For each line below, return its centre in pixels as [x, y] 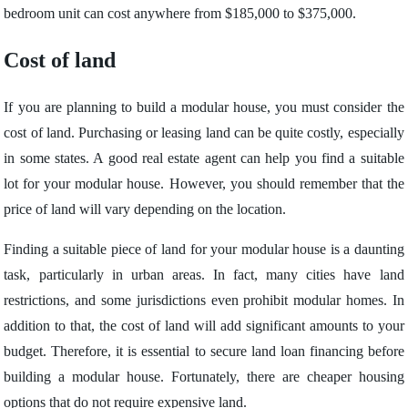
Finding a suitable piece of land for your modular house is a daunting [204, 249]
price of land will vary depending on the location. [145, 209]
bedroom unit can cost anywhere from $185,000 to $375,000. [180, 13]
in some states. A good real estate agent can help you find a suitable [204, 158]
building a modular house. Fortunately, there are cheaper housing [204, 377]
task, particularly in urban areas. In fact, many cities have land [204, 275]
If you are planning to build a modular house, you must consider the [204, 107]
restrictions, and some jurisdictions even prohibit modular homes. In [204, 300]
